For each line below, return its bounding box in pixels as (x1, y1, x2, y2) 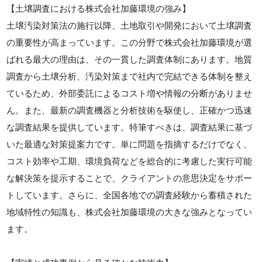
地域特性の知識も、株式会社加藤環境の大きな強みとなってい (6, 207, 253, 217)
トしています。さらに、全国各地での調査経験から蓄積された (6, 190, 253, 200)
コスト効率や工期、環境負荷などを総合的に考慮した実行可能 (6, 156, 253, 166)
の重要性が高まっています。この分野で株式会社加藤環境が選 (6, 37, 253, 47)
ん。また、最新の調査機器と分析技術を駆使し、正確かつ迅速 (6, 105, 253, 115)
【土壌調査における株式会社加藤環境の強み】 (6, 4, 191, 13)
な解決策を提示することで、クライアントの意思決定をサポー (6, 173, 253, 183)
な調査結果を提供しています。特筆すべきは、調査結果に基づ (6, 122, 253, 132)
